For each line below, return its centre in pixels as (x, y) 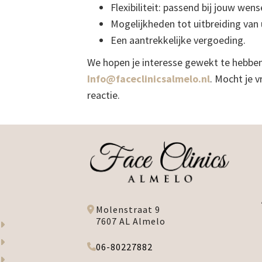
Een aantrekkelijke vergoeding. (178, 40)
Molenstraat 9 (128, 209)
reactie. (104, 95)
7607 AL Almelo (131, 221)
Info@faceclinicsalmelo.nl (149, 79)
